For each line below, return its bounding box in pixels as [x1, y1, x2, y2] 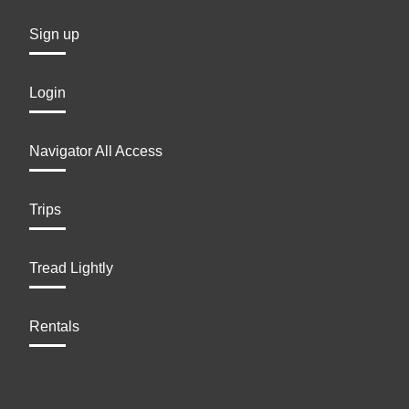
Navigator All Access [29, 143, 163, 160]
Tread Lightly [29, 260, 113, 277]
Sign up [29, 26, 79, 43]
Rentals [29, 319, 79, 335]
